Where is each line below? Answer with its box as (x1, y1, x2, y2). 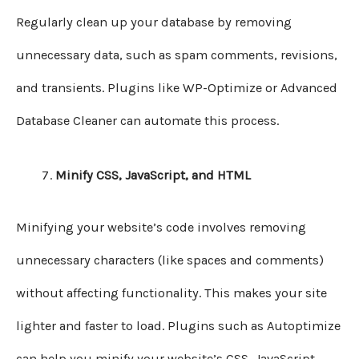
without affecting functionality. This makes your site (16, 285, 327, 301)
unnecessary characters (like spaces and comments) (16, 252, 324, 268)
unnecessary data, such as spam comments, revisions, (16, 47, 337, 63)
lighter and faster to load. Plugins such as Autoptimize (16, 318, 341, 334)
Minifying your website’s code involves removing (16, 220, 306, 236)
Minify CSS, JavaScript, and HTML (55, 167, 252, 183)
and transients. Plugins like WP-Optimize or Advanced (16, 80, 337, 96)
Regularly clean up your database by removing (16, 14, 292, 30)
